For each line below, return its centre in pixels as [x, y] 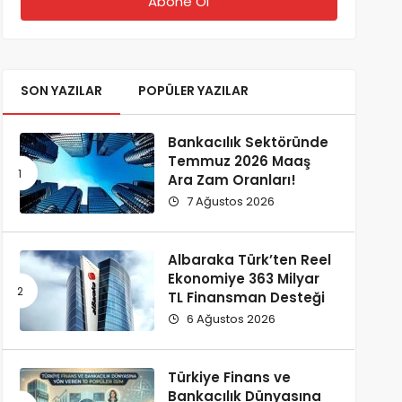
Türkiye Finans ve [229, 377]
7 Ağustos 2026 [229, 201]
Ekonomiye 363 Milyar [243, 279]
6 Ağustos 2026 [229, 319]
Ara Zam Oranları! [232, 180]
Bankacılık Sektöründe [248, 142]
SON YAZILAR [61, 91]
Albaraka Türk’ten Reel [249, 260]
